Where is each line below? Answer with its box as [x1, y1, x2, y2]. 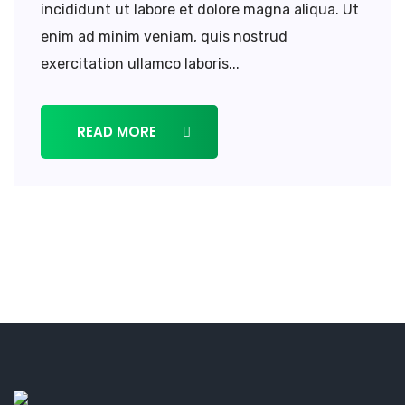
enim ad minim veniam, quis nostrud [41, 27, 287, 45]
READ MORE [77, 121, 160, 141]
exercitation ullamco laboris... [41, 54, 240, 72]
